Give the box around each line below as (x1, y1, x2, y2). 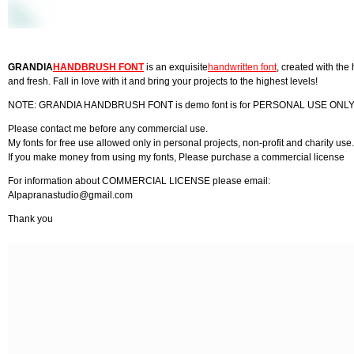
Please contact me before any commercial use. (8, 122, 208, 134)
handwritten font (208, 61, 277, 73)
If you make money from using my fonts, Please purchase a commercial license (8, 151, 345, 163)
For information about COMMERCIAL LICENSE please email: (8, 175, 270, 186)
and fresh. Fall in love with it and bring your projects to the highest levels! (8, 75, 318, 87)
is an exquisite (144, 61, 208, 73)
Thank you (8, 213, 53, 224)
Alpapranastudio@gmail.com (8, 189, 133, 201)
